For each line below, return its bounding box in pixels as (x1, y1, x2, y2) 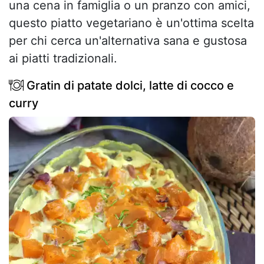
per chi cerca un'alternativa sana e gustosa (9, 34, 247, 48)
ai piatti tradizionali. (9, 51, 117, 66)
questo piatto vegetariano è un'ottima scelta (9, 16, 254, 31)
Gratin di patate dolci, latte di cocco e (24, 78, 234, 93)
